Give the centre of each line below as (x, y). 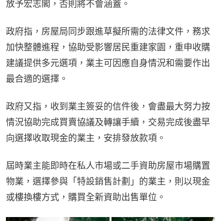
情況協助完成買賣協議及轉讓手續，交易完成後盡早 (108, 122)
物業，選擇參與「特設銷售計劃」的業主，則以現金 (108, 182)
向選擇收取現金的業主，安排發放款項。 (86, 138)
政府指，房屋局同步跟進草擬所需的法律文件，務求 (108, 32)
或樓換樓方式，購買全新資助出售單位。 (86, 197)
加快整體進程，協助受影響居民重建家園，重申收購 (108, 47)
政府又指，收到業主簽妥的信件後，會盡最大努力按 (108, 107)
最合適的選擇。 (37, 79)
